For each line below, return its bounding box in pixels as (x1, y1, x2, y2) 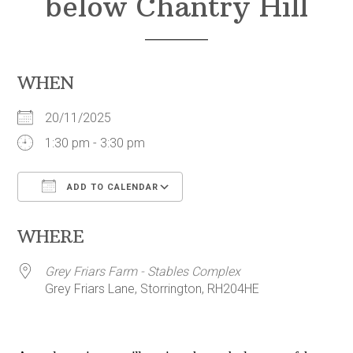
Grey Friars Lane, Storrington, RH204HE (45, 281, 260, 297)
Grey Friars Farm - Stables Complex (45, 264, 241, 280)
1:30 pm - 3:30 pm (45, 136, 146, 151)
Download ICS (45, 210, 124, 226)
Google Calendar (198, 210, 292, 226)
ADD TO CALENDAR (64, 182, 159, 193)
